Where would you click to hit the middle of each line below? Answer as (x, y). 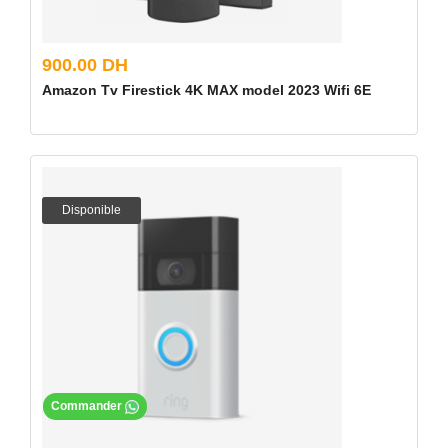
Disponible (91, 210)
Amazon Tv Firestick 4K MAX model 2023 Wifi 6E (206, 90)
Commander (88, 406)
